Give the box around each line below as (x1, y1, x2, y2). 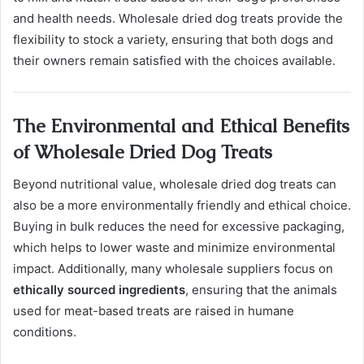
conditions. (13, 324, 76, 340)
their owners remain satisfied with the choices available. (13, 53, 336, 69)
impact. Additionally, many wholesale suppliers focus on (13, 261, 333, 277)
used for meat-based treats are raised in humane (13, 303, 294, 319)
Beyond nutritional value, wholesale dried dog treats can (13, 176, 336, 193)
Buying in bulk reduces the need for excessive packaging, (13, 219, 344, 235)
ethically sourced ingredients (13, 282, 185, 298)
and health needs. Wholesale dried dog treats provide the (13, 11, 343, 27)
